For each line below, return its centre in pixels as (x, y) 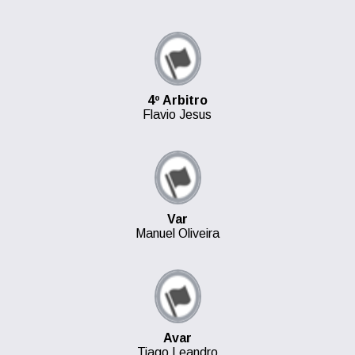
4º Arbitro (177, 100)
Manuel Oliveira (177, 233)
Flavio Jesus (177, 115)
